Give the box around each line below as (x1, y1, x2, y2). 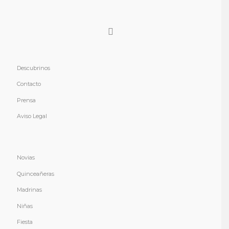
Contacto (17, 80, 41, 88)
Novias (17, 154, 35, 162)
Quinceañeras (17, 170, 54, 177)
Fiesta (17, 218, 33, 226)
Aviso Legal (17, 112, 47, 120)
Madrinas (17, 186, 42, 194)
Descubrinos (17, 64, 50, 72)
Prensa (17, 96, 36, 104)
